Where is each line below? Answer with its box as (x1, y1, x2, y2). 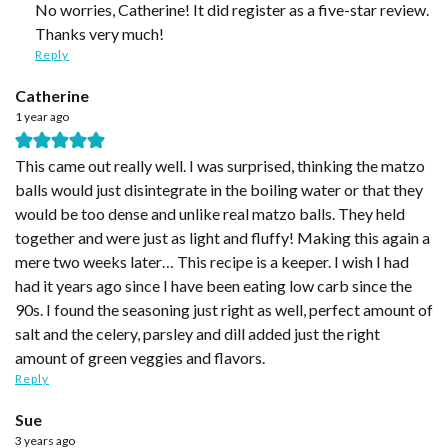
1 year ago (15, 108, 69, 124)
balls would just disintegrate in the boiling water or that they (15, 179, 423, 199)
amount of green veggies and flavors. (15, 347, 265, 367)
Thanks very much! (35, 23, 164, 43)
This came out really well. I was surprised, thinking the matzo (15, 155, 425, 175)
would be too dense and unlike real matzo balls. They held (15, 203, 405, 223)
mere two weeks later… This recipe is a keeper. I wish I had (15, 251, 409, 271)
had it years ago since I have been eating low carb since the (15, 275, 412, 295)
